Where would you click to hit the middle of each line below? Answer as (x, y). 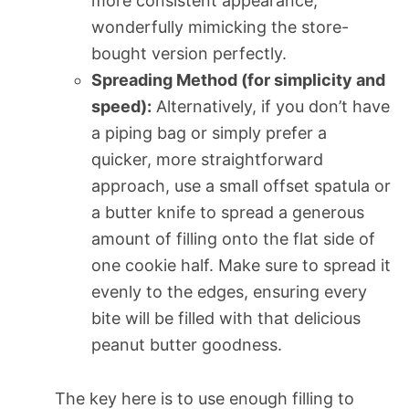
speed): (121, 106)
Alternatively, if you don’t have (271, 106)
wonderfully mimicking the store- (220, 26)
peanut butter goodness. (187, 344)
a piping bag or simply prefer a (209, 132)
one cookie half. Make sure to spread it (241, 265)
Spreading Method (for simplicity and (238, 79)
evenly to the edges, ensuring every (229, 291)
